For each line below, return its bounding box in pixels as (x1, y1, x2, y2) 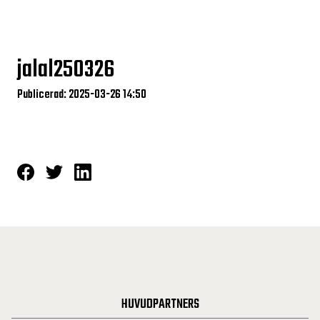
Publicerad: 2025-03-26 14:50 (17, 86, 146, 104)
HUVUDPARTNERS (121, 294, 199, 315)
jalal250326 (17, 52, 114, 89)
